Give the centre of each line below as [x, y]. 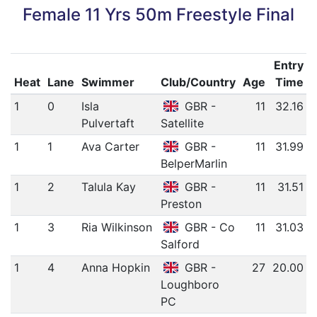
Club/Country [198, 82]
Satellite [182, 123]
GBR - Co [208, 227]
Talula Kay [108, 186]
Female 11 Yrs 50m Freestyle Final [158, 14]
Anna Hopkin [115, 267]
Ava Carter [110, 146]
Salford [180, 244]
